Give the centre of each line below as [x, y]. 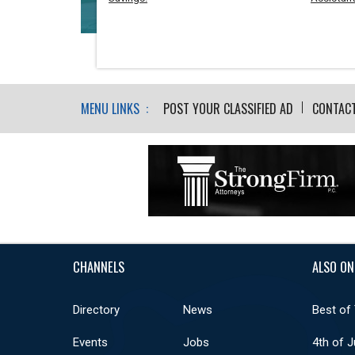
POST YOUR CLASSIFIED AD [228, 108]
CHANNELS [99, 266]
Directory [96, 309]
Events [90, 342]
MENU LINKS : [115, 108]
